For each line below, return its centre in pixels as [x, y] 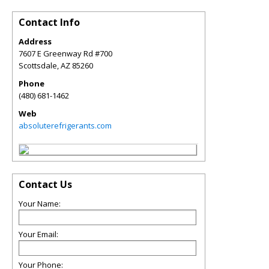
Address [35, 41]
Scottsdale [38, 65]
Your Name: [40, 204]
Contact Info [49, 22]
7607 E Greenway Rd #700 [65, 53]
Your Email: [38, 234]
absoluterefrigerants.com [65, 125]
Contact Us [45, 184]
